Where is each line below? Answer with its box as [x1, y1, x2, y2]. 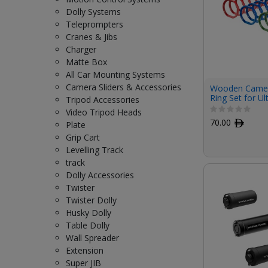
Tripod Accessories [66, 94, 139, 105]
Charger [66, 44, 96, 55]
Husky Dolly [66, 207, 111, 218]
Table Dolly [66, 220, 109, 231]
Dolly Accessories [66, 169, 134, 181]
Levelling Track [66, 144, 123, 156]
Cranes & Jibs [66, 31, 117, 42]
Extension [66, 245, 103, 256]
